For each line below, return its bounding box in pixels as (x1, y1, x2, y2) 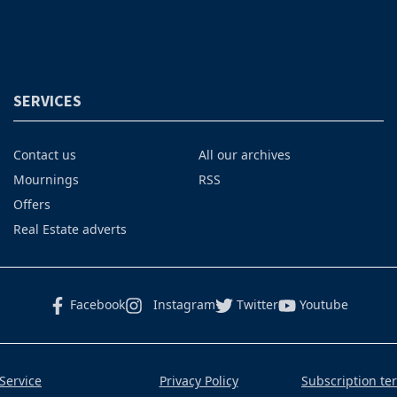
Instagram (153, 296, 215, 314)
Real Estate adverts (12, 221, 127, 238)
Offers (12, 196, 51, 214)
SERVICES (12, 90, 82, 112)
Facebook (70, 296, 125, 314)
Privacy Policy (159, 372, 238, 390)
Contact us (12, 146, 76, 164)
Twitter (237, 296, 278, 314)
